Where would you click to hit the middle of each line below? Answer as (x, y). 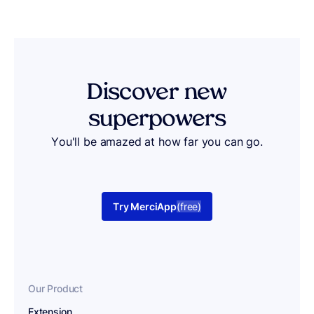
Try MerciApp (144, 207)
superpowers (157, 120)
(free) (189, 207)
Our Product (55, 288)
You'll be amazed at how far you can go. (157, 142)
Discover (136, 94)
